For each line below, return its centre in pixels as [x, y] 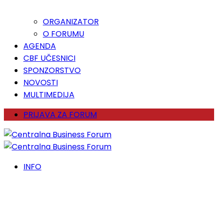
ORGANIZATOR [71, 22]
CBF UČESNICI [49, 58]
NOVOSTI [41, 82]
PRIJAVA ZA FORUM [60, 115]
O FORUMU [64, 34]
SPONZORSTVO [52, 70]
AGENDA [40, 46]
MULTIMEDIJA [49, 95]
